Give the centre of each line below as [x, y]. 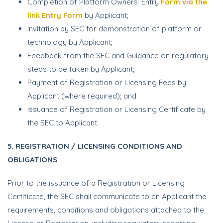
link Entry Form [55, 15]
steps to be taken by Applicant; [81, 69]
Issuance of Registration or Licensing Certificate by [116, 109]
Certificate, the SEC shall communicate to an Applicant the [107, 196]
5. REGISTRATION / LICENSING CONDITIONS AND [95, 146]
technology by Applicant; [70, 42]
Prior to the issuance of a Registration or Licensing [96, 183]
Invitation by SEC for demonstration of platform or [114, 29]
